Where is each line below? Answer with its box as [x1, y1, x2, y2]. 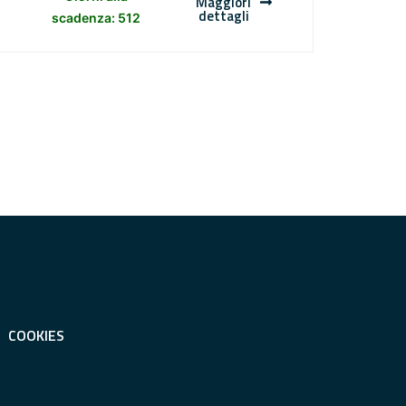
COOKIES [8, 324, 64, 347]
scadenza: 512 [51, 10, 140, 26]
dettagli [198, 5, 249, 27]
